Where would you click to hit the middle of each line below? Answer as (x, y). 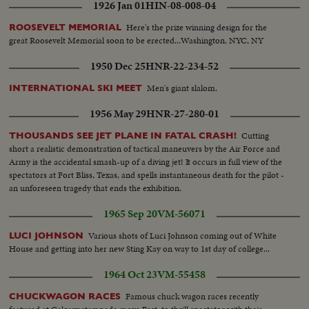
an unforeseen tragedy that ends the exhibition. (96, 188)
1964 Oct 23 (130, 275)
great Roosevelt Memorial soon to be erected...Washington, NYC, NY (137, 41)
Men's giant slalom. (182, 88)
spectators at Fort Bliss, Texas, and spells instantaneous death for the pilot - (147, 175)
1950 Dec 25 (118, 67)
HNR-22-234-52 (182, 67)
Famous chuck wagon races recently (192, 297)
